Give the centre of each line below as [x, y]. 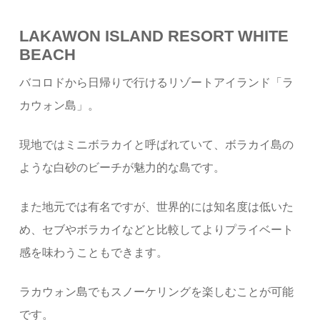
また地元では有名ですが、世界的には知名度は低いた [157, 206]
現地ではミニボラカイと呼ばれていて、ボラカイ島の [157, 144]
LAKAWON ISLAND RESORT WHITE [154, 36]
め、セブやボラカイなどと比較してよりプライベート [157, 229]
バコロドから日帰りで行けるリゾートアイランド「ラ [157, 82]
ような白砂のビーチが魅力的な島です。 [122, 167]
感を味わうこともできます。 [94, 252]
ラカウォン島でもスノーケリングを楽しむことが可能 [157, 291]
